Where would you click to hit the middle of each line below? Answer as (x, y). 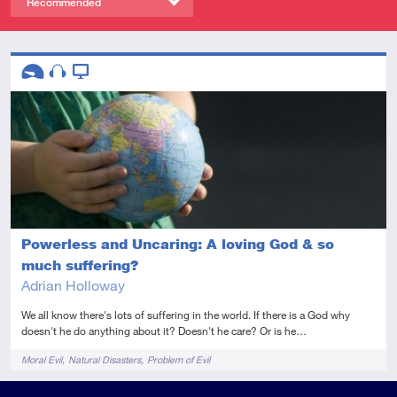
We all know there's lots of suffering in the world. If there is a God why (186, 315)
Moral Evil (42, 360)
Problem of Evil (179, 360)
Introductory (54, 101)
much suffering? (80, 266)
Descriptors (50, 63)
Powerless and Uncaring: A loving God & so (178, 245)
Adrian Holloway (73, 285)
